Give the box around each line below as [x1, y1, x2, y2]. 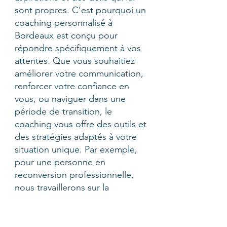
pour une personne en [15, 157, 105, 168]
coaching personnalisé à [15, 17, 112, 28]
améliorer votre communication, [15, 68, 143, 79]
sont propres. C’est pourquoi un [15, 5, 146, 16]
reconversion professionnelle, [15, 169, 134, 180]
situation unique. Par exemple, [15, 144, 137, 155]
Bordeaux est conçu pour [15, 30, 118, 41]
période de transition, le [15, 106, 112, 117]
